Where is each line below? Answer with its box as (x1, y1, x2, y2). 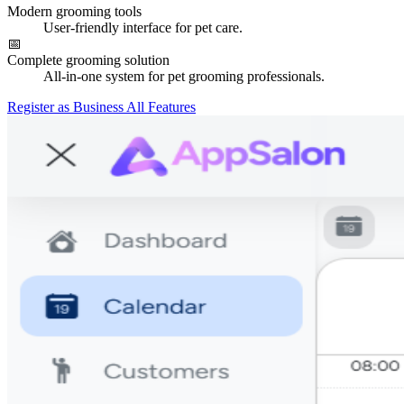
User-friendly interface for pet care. (43, 19, 243, 35)
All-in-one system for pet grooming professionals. (43, 68, 325, 84)
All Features (126, 98, 196, 115)
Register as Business (7, 98, 126, 115)
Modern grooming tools (7, 3, 142, 19)
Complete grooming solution (7, 51, 170, 68)
